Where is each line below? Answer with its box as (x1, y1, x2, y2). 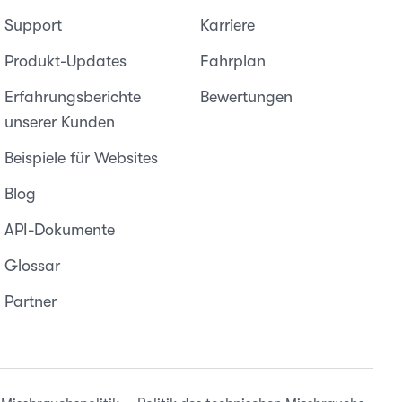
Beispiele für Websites (4, 149, 159, 167)
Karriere (199, 16, 255, 34)
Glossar (4, 257, 61, 275)
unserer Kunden (4, 113, 116, 131)
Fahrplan (199, 52, 266, 70)
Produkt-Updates (4, 52, 127, 70)
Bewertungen (199, 88, 293, 106)
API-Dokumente (4, 221, 116, 239)
